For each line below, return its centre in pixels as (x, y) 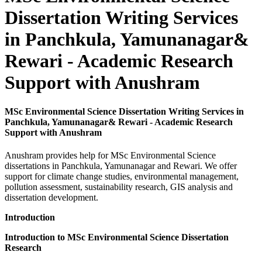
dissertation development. (51, 198)
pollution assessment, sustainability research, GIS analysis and (119, 187)
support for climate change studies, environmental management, (122, 177)
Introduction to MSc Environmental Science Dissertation (117, 237)
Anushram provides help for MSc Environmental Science (110, 156)
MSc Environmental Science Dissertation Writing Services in (124, 111)
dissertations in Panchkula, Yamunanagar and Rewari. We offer (121, 166)
